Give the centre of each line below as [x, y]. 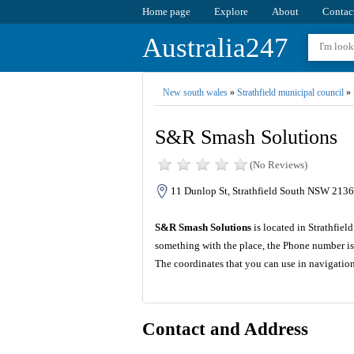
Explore [231, 11]
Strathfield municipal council [290, 92]
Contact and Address [225, 330]
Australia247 [215, 48]
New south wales [195, 92]
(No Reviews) [278, 165]
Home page [166, 11]
